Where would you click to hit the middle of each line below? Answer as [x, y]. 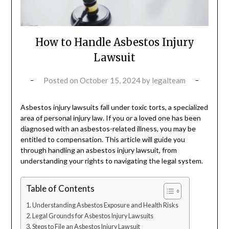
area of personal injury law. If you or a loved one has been [110, 118]
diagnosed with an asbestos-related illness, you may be [108, 129]
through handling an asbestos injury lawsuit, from [98, 150]
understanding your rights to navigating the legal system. [111, 161]
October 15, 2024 [110, 81]
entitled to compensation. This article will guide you [102, 140]
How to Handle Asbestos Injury [114, 42]
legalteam [169, 81]
